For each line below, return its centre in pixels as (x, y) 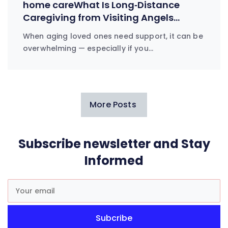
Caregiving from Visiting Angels (98, 17)
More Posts (114, 104)
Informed (114, 160)
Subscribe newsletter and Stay (114, 144)
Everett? (42, 30)
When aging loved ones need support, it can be (113, 36)
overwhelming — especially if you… (88, 48)
